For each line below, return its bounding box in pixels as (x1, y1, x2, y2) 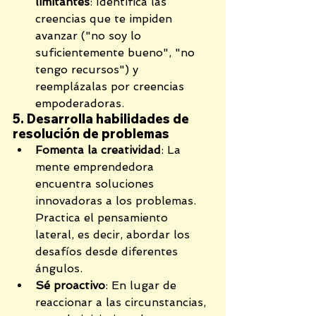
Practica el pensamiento (35, 211, 171, 225)
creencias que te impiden (35, 12, 176, 26)
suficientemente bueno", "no (35, 46, 198, 60)
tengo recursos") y (35, 63, 142, 77)
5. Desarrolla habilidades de (13, 111, 192, 128)
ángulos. (35, 262, 83, 276)
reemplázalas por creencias (35, 80, 188, 94)
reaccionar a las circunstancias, (35, 296, 209, 310)
